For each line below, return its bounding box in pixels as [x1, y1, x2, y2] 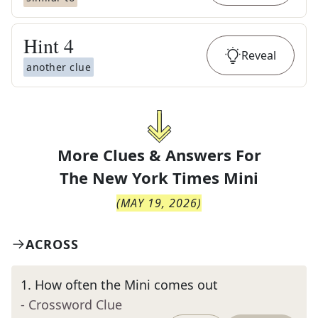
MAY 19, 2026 [121, 195, 197, 211]
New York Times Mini [92, 167, 258, 188]
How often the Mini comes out [35, 276, 218, 293]
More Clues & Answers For [57, 144, 261, 165]
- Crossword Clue [21, 296, 122, 313]
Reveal [241, 48, 276, 63]
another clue [26, 60, 91, 74]
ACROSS [26, 236, 79, 253]
